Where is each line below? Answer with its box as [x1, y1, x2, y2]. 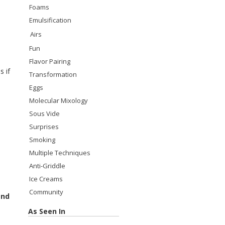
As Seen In [28, 206, 65, 216]
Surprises [29, 122, 59, 131]
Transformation [29, 70, 77, 79]
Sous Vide [29, 109, 60, 118]
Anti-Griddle [29, 161, 65, 170]
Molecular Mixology [29, 96, 88, 105]
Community [29, 187, 63, 196]
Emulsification [29, 16, 71, 25]
